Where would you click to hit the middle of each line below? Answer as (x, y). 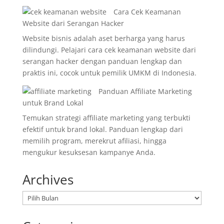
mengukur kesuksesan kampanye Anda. (89, 152)
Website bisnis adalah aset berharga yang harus (103, 38)
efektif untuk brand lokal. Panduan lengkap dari (102, 129)
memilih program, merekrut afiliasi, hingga (94, 141)
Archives (48, 179)
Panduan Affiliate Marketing (145, 91)
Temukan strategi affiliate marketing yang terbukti (106, 118)
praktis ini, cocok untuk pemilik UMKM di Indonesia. (109, 73)
